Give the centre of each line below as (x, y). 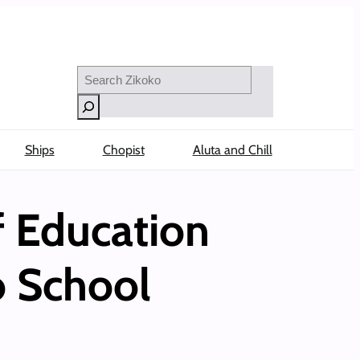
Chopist (123, 150)
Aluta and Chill (232, 150)
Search (94, 72)
